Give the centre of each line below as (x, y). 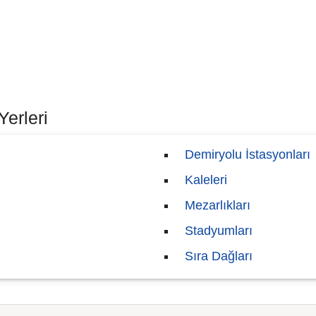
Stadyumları (219, 231)
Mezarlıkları (218, 205)
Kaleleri (206, 180)
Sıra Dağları (219, 256)
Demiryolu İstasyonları (248, 154)
